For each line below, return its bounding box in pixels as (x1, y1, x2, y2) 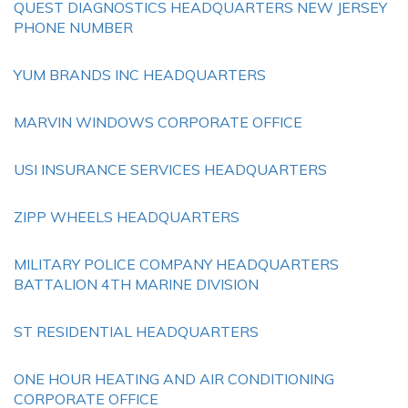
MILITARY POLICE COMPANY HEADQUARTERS (14, 255, 339, 273)
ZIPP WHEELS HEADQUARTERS (14, 208, 240, 226)
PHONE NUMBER (14, 18, 133, 36)
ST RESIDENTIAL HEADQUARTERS (14, 322, 259, 341)
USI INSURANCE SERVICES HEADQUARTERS (14, 160, 327, 178)
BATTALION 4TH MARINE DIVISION (14, 275, 259, 293)
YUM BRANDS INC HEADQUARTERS (14, 66, 266, 84)
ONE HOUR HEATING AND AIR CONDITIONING (14, 370, 334, 388)
